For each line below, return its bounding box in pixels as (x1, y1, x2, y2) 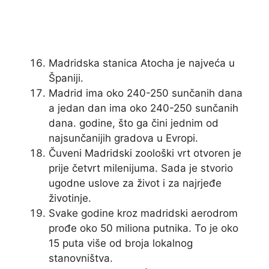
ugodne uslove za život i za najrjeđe (49, 177, 222, 190)
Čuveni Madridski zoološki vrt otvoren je (49, 147, 241, 160)
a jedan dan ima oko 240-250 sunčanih (49, 102, 238, 115)
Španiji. (49, 72, 83, 85)
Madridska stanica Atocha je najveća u (49, 57, 235, 70)
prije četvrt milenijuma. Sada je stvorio (49, 162, 233, 175)
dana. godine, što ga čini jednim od (49, 117, 219, 130)
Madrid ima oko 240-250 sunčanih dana (49, 87, 243, 100)
